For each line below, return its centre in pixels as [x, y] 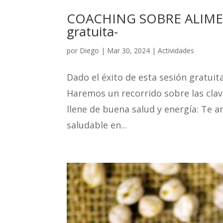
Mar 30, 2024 [129, 51]
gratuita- [93, 32]
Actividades [176, 51]
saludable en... [97, 125]
